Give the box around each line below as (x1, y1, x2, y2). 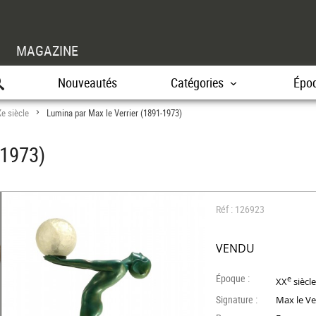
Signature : (216, 293, 258, 307)
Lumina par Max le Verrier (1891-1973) (47, 107, 182, 119)
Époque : (216, 272, 250, 285)
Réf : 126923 (216, 202, 265, 216)
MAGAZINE (16, 41, 78, 60)
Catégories (171, 74, 224, 91)
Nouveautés (58, 74, 117, 91)
